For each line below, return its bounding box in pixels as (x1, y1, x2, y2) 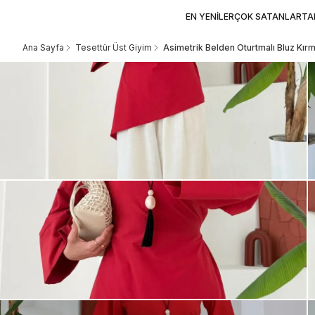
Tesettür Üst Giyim (75, 42, 152, 53)
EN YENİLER (186, 11, 234, 22)
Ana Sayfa (22, 42, 64, 53)
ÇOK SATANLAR (234, 11, 302, 22)
